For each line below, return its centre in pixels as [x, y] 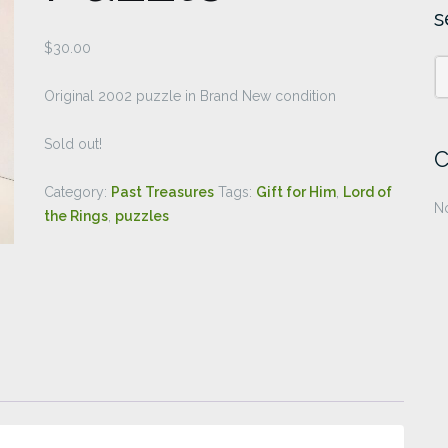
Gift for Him [296, 192]
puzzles [142, 216]
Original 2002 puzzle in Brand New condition [190, 96]
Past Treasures [162, 192]
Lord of [367, 192]
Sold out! [73, 144]
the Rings [76, 216]
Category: [77, 192]
